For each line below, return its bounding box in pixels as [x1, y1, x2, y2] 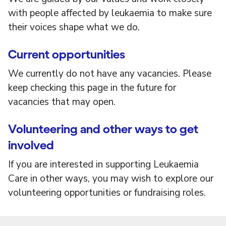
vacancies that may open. [8, 95, 116, 108]
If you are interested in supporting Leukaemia [8, 158, 199, 171]
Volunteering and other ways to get [8, 122, 198, 136]
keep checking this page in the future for [8, 81, 176, 94]
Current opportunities [8, 47, 125, 62]
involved [8, 138, 54, 152]
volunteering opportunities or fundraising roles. [8, 186, 206, 199]
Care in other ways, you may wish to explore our [8, 172, 213, 185]
